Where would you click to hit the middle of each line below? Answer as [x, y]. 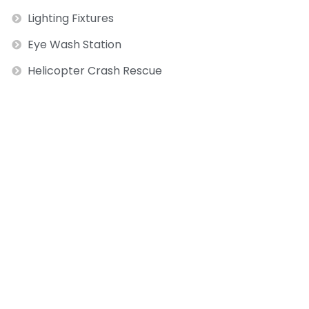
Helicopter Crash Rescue [94, 71]
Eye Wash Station [74, 45]
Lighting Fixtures [70, 19]
